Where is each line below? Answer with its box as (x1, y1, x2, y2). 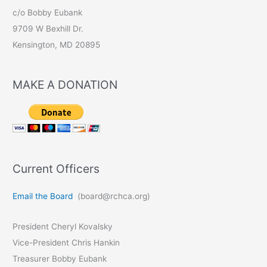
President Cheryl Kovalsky (13, 222, 113, 232)
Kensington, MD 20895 (13, 40, 101, 50)
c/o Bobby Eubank (13, 8, 83, 18)
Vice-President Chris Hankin (13, 238, 120, 248)
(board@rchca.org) (73, 191, 151, 201)
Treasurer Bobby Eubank (13, 254, 107, 264)
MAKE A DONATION (13, 77, 118, 92)
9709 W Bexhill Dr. (13, 24, 84, 34)
